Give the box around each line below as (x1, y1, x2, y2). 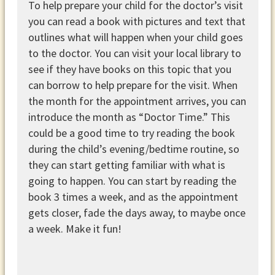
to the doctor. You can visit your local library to (28, 45, 241, 60)
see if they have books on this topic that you (28, 61, 231, 76)
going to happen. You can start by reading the (28, 173, 236, 188)
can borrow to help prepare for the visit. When (28, 77, 238, 92)
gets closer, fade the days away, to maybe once (28, 205, 246, 220)
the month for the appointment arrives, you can (28, 93, 246, 108)
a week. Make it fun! (28, 221, 122, 236)
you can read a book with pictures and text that (28, 14, 246, 28)
